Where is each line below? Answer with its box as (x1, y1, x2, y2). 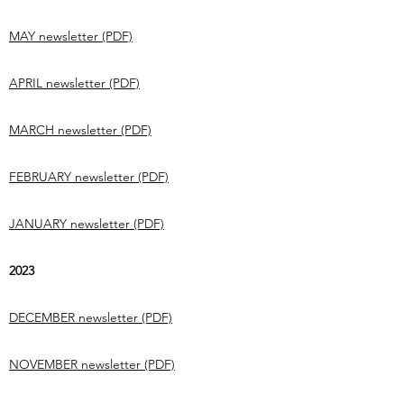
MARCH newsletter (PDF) (9, 122, 151, 138)
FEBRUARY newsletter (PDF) (9, 169, 169, 185)
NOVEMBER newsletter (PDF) (9, 356, 175, 372)
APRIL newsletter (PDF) (9, 75, 140, 91)
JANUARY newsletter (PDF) (9, 216, 164, 232)
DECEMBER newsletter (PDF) (9, 309, 172, 326)
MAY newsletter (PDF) (9, 28, 133, 44)
